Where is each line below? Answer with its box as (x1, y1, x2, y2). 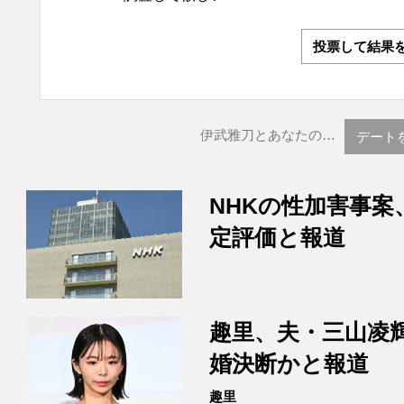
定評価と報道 (208, 225, 345, 251)
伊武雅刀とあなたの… (200, 127, 335, 143)
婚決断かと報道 (208, 351, 369, 377)
